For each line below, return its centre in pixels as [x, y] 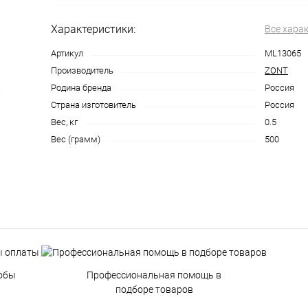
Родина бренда [81, 88]
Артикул [67, 53]
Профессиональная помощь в [154, 275]
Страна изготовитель [93, 105]
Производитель [82, 70]
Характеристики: [93, 29]
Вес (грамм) [76, 139]
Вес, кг [64, 122]
